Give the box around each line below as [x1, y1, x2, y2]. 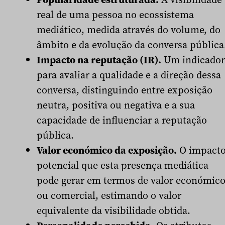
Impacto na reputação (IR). [37, 53, 161, 67]
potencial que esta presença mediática [37, 158, 208, 173]
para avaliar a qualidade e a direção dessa [37, 68, 221, 82]
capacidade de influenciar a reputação [37, 113, 207, 128]
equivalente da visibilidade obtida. [37, 203, 190, 218]
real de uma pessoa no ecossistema [37, 8, 194, 22]
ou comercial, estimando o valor [37, 188, 181, 203]
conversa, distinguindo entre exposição [37, 83, 212, 97]
